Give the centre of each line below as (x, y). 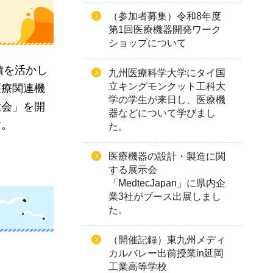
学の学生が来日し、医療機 (167, 100)
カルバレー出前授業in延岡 (166, 253)
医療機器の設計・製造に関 (167, 156)
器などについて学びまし (162, 113)
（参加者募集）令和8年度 (165, 16)
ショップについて (147, 43)
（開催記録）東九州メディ (167, 240)
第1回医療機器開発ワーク (165, 30)
